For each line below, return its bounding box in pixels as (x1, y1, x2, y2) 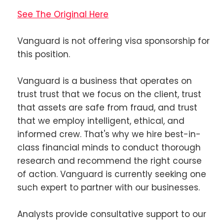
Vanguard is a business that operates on (17, 74, 192, 87)
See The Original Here (17, 8, 109, 20)
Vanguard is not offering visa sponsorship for (17, 35, 210, 47)
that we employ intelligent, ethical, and (17, 114, 184, 127)
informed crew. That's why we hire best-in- (17, 128, 201, 140)
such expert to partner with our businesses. (17, 181, 200, 193)
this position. (17, 48, 70, 60)
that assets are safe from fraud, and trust (17, 101, 197, 113)
